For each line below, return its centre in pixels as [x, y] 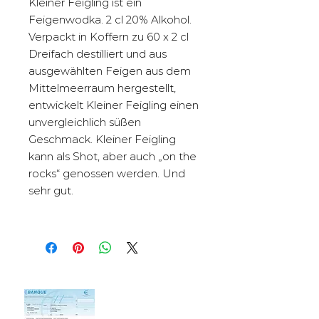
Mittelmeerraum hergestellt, [102, 88]
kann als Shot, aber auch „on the [113, 156]
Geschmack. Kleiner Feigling [102, 139]
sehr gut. [51, 190]
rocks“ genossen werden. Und [107, 173]
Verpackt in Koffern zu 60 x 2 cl [109, 36]
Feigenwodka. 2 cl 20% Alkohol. [110, 19]
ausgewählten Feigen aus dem [110, 70]
